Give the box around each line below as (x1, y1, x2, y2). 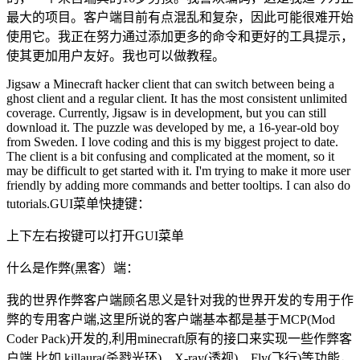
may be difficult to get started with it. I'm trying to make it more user (6, 163, 350, 178)
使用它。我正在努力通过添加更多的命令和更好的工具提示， (6, 29, 354, 43)
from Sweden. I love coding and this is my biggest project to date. (6, 134, 338, 149)
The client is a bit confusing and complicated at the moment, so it (6, 149, 334, 163)
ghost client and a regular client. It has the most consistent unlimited (6, 91, 347, 105)
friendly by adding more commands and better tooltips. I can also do (6, 178, 350, 192)
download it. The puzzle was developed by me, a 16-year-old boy (6, 120, 339, 134)
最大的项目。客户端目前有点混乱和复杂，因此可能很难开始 (6, 10, 354, 24)
